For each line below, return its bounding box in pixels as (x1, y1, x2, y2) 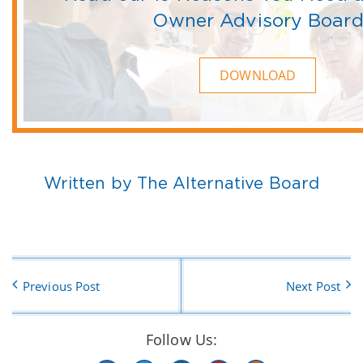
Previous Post (23, 277, 100, 294)
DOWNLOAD (220, 66, 297, 84)
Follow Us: (146, 329, 217, 349)
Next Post (286, 277, 340, 294)
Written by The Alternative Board (43, 173, 320, 191)
